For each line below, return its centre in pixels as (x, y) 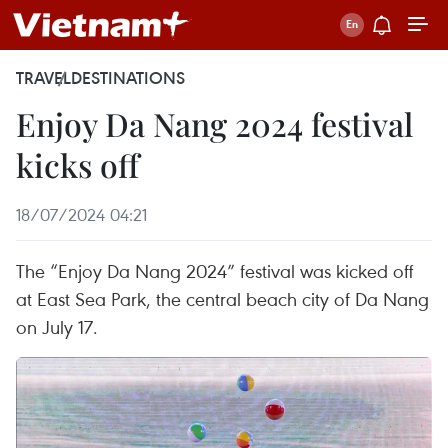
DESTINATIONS (128, 78)
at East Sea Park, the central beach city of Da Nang (222, 298)
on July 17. (57, 326)
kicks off (77, 164)
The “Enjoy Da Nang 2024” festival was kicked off (215, 270)
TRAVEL (43, 78)
